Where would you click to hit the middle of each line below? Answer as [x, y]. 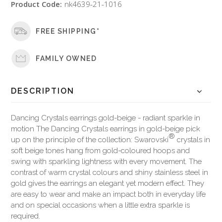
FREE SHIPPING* [68, 31]
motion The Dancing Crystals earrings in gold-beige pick [106, 129]
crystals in [193, 140]
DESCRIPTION [43, 91]
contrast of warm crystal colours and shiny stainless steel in [110, 173]
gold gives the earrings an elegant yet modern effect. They [108, 184]
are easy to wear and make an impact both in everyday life [109, 194]
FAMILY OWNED [66, 58]
